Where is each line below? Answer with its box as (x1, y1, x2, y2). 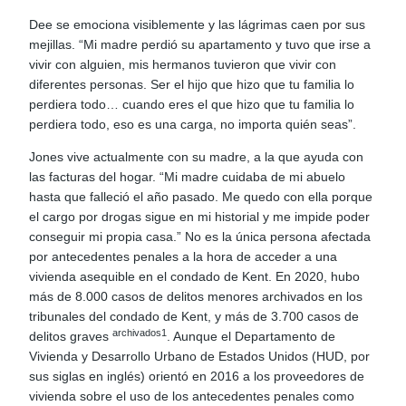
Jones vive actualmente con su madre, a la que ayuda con (29, 150, 364, 165)
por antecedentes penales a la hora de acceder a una (29, 249, 338, 265)
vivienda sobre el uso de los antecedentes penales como (29, 389, 355, 404)
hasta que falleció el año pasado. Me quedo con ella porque (29, 189, 373, 205)
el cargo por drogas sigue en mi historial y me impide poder (29, 209, 371, 225)
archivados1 (112, 327, 168, 339)
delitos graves (29, 329, 113, 344)
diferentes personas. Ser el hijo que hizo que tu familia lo (29, 77, 355, 92)
